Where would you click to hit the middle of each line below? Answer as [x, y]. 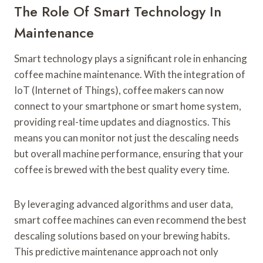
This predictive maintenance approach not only [116, 252]
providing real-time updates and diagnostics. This [122, 122]
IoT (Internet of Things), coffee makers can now [119, 90]
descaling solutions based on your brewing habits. [122, 236]
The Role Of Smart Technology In [118, 12]
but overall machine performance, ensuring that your [129, 154]
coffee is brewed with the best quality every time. [122, 170]
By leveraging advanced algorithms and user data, [124, 204]
